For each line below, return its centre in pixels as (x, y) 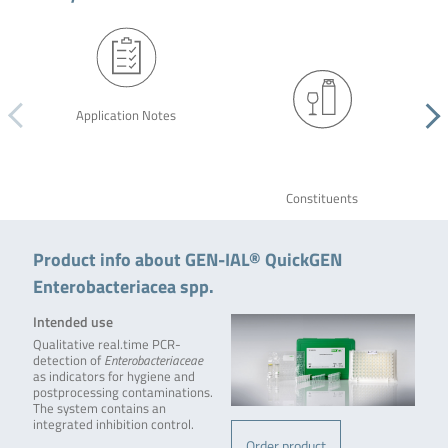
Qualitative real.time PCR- (106, 345)
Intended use (72, 322)
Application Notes (125, 115)
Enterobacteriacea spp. (123, 286)
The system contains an (99, 409)
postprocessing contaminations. (122, 393)
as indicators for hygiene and (113, 377)
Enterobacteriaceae (153, 361)
